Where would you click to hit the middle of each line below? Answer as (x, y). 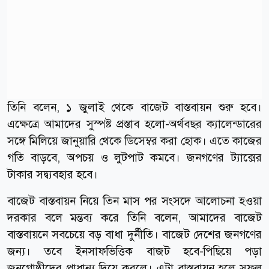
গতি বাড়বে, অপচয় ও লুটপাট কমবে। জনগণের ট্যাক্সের (134, 157)
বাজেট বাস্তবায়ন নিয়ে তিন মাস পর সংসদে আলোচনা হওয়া (134, 201)
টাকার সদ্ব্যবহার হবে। (53, 174)
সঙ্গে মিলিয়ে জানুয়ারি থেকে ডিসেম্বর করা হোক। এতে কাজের (134, 141)
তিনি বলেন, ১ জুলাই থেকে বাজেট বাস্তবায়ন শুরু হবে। (134, 107)
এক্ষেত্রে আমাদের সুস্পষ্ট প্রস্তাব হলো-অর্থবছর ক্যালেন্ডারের (134, 124)
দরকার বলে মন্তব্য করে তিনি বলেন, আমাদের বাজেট (134, 217)
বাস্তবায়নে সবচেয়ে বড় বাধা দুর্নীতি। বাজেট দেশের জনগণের (134, 234)
